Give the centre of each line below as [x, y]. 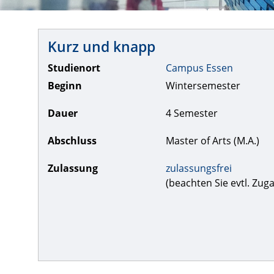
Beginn [65, 86]
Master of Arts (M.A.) [212, 141]
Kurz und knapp [102, 47]
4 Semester [191, 113]
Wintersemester [203, 86]
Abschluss [72, 141]
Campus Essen [199, 68]
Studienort [74, 68]
